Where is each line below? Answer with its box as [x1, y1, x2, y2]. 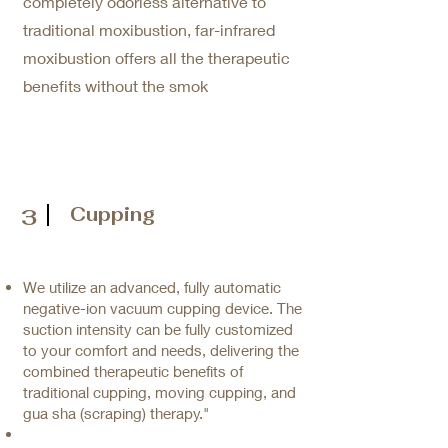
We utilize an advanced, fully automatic [23, 278, 281, 296]
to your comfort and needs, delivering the [23, 341, 299, 359]
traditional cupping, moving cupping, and [23, 383, 296, 401]
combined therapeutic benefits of [23, 362, 243, 380]
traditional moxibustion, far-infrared [23, 20, 275, 39]
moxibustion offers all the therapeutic [23, 48, 290, 67]
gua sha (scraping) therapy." [23, 404, 209, 422]
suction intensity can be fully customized [23, 320, 293, 338]
